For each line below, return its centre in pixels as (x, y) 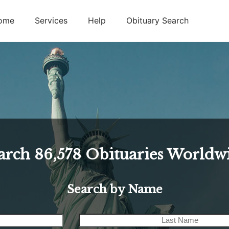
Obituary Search (157, 20)
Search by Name (114, 189)
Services (51, 20)
